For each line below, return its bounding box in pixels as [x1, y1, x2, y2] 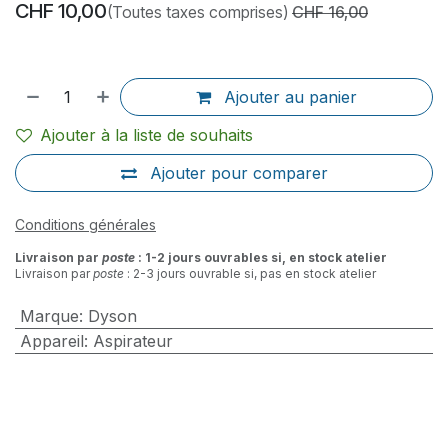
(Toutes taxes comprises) [107, 2, 288, 23]
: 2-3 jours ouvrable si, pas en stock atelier [124, 266, 376, 282]
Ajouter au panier [219, 87, 358, 108]
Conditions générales [15, 216, 156, 234]
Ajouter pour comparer [149, 163, 328, 184]
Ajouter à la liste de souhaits [40, 125, 253, 146]
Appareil [19, 331, 84, 352]
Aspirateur [92, 331, 173, 352]
